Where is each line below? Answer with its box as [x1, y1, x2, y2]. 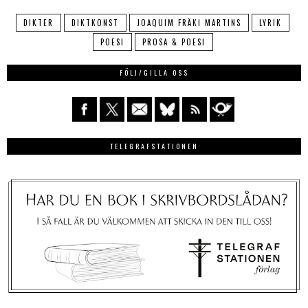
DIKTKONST [71, 17, 119, 29]
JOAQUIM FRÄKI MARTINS [137, 17, 241, 29]
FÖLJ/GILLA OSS [119, 67, 189, 78]
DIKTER [23, 17, 54, 29]
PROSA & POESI [142, 36, 206, 48]
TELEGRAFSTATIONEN [109, 141, 199, 152]
